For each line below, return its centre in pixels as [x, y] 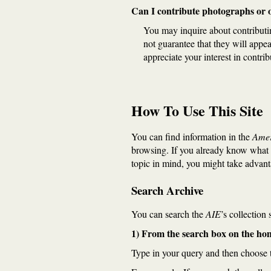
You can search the [168, 214]
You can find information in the [192, 136]
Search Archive [167, 190]
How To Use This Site [197, 110]
